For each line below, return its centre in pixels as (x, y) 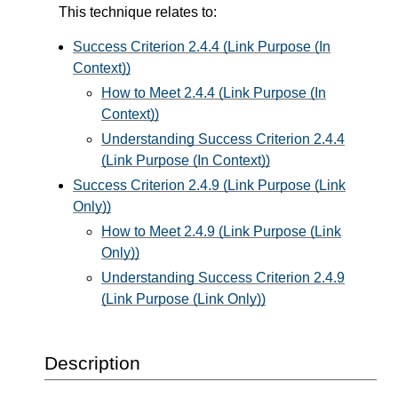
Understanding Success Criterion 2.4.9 (223, 278)
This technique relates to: (138, 12)
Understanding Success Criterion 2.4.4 (223, 139)
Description (92, 363)
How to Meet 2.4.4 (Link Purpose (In (214, 93)
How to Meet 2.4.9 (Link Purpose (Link (221, 232)
